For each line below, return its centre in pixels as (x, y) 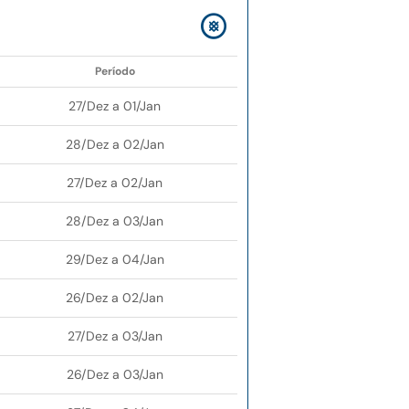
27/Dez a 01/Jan (115, 106)
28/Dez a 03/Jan (115, 221)
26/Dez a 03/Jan (115, 375)
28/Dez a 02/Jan (115, 145)
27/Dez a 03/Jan (115, 336)
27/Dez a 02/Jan (115, 183)
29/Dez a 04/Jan (115, 260)
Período (115, 72)
